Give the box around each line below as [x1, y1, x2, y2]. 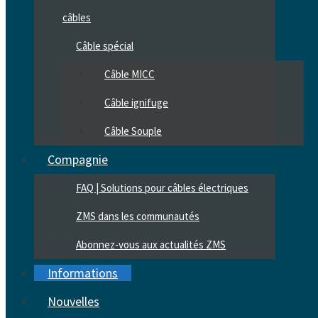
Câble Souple [104, 124, 162, 138]
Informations [48, 265, 118, 281]
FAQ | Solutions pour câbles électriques [76, 181, 248, 194]
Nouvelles [48, 293, 99, 309]
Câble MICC [104, 67, 155, 81]
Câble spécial [76, 39, 133, 53]
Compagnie [48, 151, 108, 168]
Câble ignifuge [104, 96, 168, 109]
